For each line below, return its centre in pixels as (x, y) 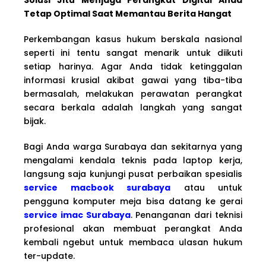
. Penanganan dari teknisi (186, 215)
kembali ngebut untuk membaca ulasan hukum (133, 242)
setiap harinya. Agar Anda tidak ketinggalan (133, 66)
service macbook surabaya (97, 187)
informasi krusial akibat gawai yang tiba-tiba (133, 80)
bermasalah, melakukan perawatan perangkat (133, 94)
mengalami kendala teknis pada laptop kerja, (133, 160)
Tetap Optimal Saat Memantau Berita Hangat (128, 13)
